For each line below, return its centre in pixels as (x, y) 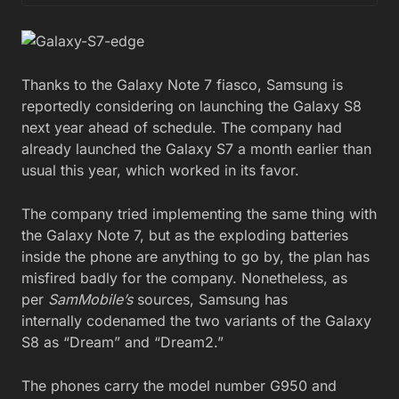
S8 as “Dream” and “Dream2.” (122, 342)
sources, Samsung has (212, 299)
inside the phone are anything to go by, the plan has (195, 256)
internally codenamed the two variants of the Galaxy (196, 320)
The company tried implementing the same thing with (199, 213)
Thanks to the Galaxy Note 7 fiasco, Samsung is (182, 84)
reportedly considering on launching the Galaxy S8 (191, 106)
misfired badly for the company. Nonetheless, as (184, 277)
